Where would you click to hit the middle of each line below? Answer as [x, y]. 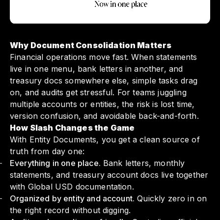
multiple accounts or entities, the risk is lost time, [102, 104]
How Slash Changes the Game [72, 128]
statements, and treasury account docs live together [109, 175]
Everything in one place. [55, 163]
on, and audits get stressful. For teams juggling [98, 93]
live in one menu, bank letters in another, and [96, 69]
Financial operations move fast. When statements [104, 57]
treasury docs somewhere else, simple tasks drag [104, 81]
